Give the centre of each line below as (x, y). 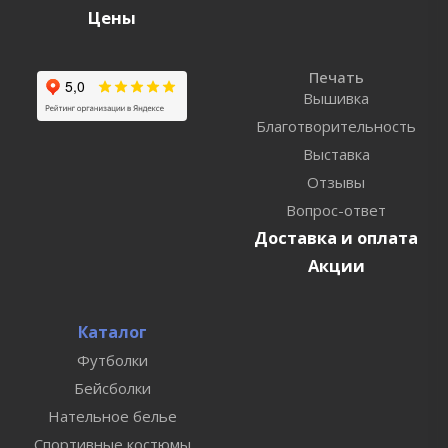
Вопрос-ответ (336, 209)
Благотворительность (336, 125)
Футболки (112, 359)
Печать (336, 76)
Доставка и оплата (336, 237)
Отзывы (336, 181)
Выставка (336, 153)
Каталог (112, 331)
